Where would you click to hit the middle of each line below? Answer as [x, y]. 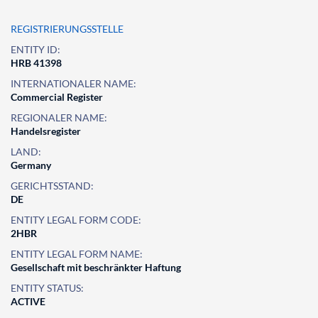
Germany [31, 165]
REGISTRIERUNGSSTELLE [67, 29]
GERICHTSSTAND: [52, 186]
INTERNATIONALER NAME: [73, 83]
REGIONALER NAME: [59, 117]
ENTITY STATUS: [47, 288]
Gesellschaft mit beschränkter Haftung [96, 267]
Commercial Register [57, 97]
